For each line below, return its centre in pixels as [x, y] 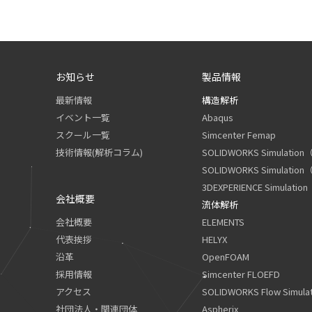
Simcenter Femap [239, 135]
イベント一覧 [83, 117]
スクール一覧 [83, 135]
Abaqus [218, 117]
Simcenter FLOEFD [241, 274]
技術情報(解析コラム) [99, 152]
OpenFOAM [226, 257]
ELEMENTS [224, 222]
